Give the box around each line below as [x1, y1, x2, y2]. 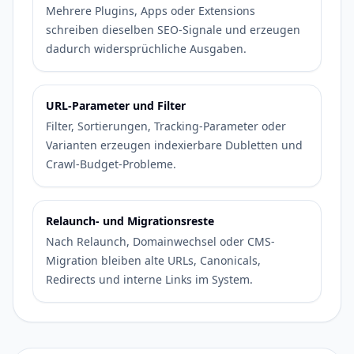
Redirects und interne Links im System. [46, 272, 253, 287]
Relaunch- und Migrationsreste [46, 213, 214, 228]
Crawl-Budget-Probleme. [46, 156, 176, 171]
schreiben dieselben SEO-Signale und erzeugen [46, 22, 300, 37]
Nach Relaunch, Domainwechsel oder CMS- [46, 234, 275, 249]
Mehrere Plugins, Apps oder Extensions [46, 3, 255, 18]
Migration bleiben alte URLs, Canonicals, [46, 253, 261, 268]
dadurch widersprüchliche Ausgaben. [46, 41, 247, 56]
